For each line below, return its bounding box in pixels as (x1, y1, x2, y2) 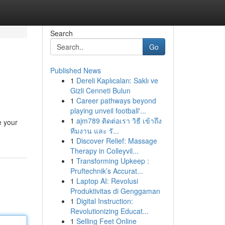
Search (50, 28, 73, 38)
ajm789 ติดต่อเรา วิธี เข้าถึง (76, 116, 162, 126)
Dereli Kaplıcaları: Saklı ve (76, 75, 158, 85)
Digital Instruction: (76, 196, 133, 206)
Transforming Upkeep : (76, 156, 149, 166)
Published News (50, 65, 101, 75)
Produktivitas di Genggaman (70, 186, 160, 196)
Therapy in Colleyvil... (70, 146, 139, 156)
